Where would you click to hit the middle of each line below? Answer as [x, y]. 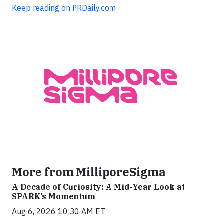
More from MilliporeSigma [89, 171]
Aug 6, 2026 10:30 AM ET [58, 211]
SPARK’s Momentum [54, 196]
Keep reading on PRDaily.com [64, 8]
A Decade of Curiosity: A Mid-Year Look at [98, 187]
